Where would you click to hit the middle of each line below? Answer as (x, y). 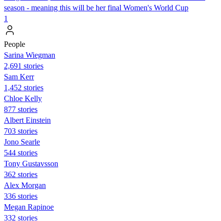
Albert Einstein (27, 120)
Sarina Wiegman (30, 55)
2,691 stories (24, 66)
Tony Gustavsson (31, 163)
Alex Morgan (25, 185)
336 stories (21, 196)
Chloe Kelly (23, 98)
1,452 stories (24, 87)
